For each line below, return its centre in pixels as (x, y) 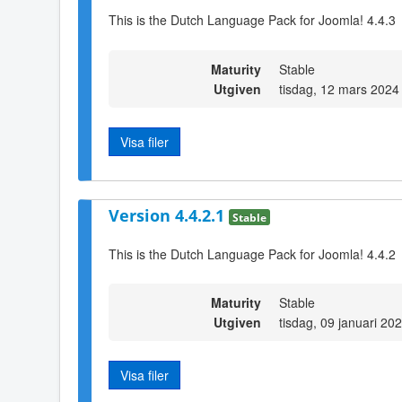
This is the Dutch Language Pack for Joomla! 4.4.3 (252, 20)
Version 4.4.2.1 (169, 216)
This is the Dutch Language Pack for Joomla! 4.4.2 (252, 253)
